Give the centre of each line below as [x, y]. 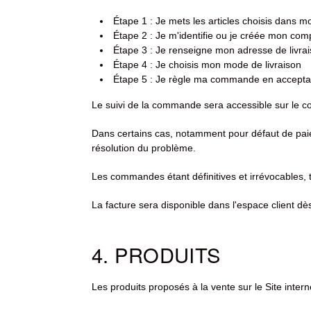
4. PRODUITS [156, 254]
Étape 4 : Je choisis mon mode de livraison [207, 65]
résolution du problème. [144, 148]
